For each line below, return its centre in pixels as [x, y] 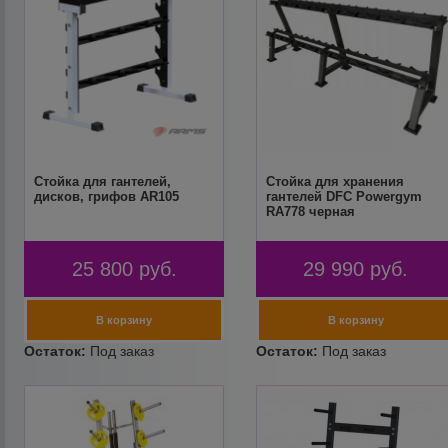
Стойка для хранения [334, 181]
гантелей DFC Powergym [343, 196]
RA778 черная [310, 211]
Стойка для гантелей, [103, 181]
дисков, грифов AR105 [107, 196]
